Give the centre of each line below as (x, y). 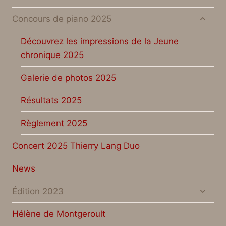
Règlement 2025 (54, 123)
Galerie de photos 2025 (68, 77)
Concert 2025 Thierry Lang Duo (76, 146)
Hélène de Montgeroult (59, 214)
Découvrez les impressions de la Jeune (100, 41)
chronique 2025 (52, 55)
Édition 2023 (38, 191)
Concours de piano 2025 (62, 18)
